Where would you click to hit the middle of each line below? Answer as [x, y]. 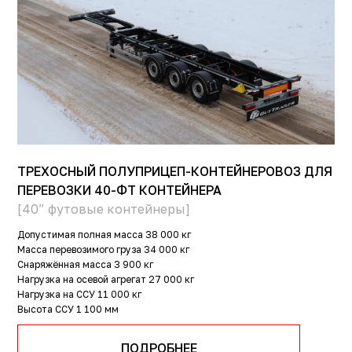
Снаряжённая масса [65, 265]
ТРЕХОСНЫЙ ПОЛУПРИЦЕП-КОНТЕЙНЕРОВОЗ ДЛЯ [175, 172]
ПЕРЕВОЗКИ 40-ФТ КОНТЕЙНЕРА [120, 191]
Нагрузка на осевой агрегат [82, 280]
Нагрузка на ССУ [57, 295]
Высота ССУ [46, 310]
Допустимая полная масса [81, 235]
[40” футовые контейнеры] [104, 209]
